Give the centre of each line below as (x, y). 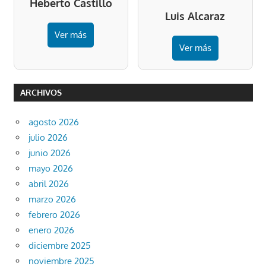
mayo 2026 (51, 169)
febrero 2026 (54, 215)
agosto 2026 (54, 122)
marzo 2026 (52, 199)
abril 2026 (49, 184)
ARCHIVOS (41, 93)
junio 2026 (50, 153)
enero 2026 (51, 230)
